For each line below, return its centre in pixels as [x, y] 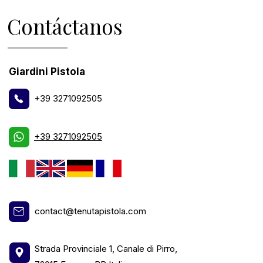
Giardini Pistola [47, 71]
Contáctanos [65, 26]
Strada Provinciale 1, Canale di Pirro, [106, 248]
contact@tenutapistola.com [90, 211]
